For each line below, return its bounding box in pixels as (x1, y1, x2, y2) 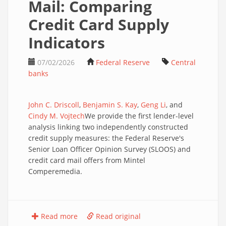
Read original (94, 211, 141, 221)
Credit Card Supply (28, 14, 169, 35)
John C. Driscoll (28, 100, 79, 109)
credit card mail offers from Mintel (28, 155, 145, 165)
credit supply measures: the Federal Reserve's (28, 133, 184, 143)
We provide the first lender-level (85, 111, 194, 121)
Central (171, 58, 196, 67)
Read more (39, 211, 78, 221)
